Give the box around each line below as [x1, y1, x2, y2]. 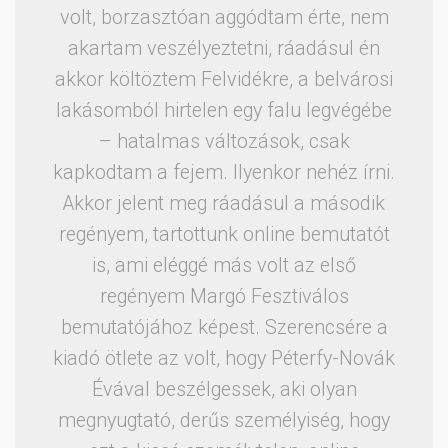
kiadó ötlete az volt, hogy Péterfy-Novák [53, 346, 395, 370]
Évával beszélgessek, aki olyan [91, 377, 357, 401]
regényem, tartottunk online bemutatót [58, 222, 390, 246]
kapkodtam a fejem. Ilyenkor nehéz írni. [53, 160, 395, 184]
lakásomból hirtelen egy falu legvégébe [56, 98, 392, 122]
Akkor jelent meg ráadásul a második [63, 191, 385, 215]
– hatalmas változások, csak [98, 129, 350, 153]
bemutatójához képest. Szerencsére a [60, 315, 388, 339]
